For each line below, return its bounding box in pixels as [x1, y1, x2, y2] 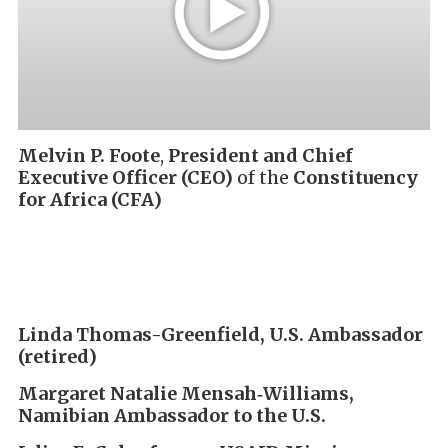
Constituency [293, 165, 418, 189]
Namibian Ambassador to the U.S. [18, 403, 326, 427]
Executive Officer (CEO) [18, 165, 233, 189]
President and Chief [168, 143, 353, 167]
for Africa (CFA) [18, 187, 162, 211]
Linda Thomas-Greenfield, [18, 322, 269, 346]
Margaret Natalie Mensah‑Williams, [18, 381, 354, 405]
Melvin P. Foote [18, 143, 160, 167]
